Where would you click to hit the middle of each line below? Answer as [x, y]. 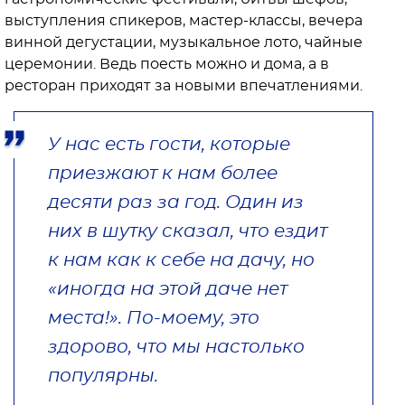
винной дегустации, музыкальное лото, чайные [184, 42]
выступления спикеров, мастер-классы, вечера [184, 20]
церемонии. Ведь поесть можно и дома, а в [167, 64]
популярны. [105, 376]
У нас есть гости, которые [169, 144]
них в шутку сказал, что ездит [188, 231]
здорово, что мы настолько [176, 347]
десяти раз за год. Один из [176, 202]
